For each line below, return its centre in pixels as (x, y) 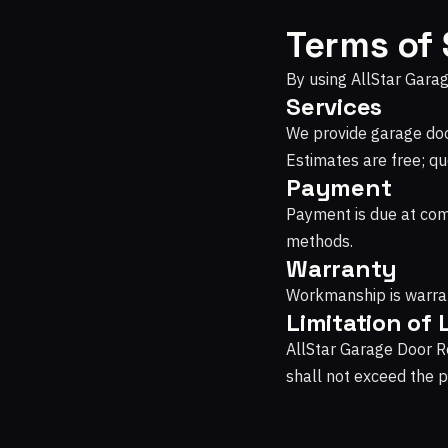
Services (334, 106)
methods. (319, 241)
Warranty (342, 268)
